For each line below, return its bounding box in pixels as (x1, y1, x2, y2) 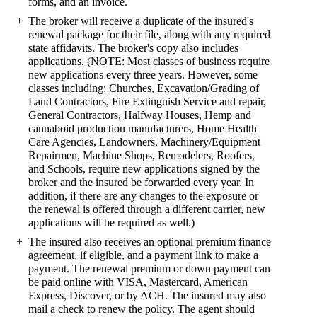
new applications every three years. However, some (28, 69, 258, 81)
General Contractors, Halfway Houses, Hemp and (28, 109, 251, 121)
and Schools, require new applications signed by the (28, 163, 260, 175)
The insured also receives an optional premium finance (28, 236, 271, 248)
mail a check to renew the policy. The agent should (28, 303, 255, 315)
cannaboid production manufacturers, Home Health (28, 122, 257, 134)
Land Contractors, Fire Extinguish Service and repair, (28, 96, 266, 108)
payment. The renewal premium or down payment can (28, 263, 270, 275)
